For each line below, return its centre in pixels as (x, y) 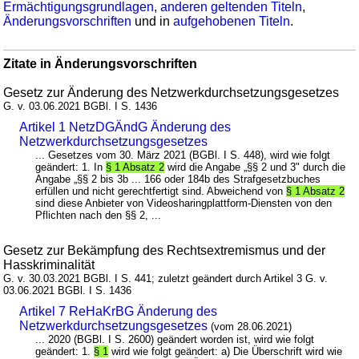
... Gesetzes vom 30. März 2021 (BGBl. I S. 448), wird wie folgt (183, 155)
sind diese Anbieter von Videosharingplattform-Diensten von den (184, 204)
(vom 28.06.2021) (252, 327)
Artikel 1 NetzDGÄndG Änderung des (125, 127)
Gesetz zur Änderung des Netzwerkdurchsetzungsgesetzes (171, 93)
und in (153, 22)
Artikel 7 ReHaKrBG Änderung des (119, 312)
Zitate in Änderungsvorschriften (101, 64)
